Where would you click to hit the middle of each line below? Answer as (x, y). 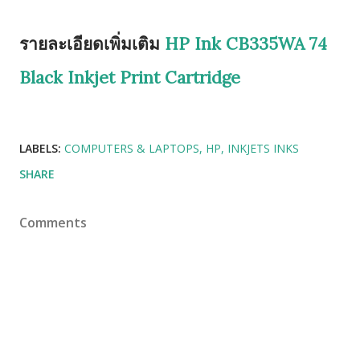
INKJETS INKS (263, 148)
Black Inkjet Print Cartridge (130, 78)
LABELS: (40, 148)
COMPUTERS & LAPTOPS (132, 148)
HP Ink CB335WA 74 (246, 44)
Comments (53, 223)
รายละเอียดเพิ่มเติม (92, 44)
